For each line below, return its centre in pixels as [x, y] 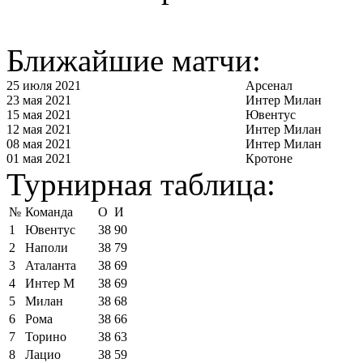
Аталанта [51, 265]
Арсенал [269, 85]
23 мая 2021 [39, 100]
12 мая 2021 [39, 129]
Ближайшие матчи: [134, 60]
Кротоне [269, 158]
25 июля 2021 [44, 85]
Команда [49, 211]
